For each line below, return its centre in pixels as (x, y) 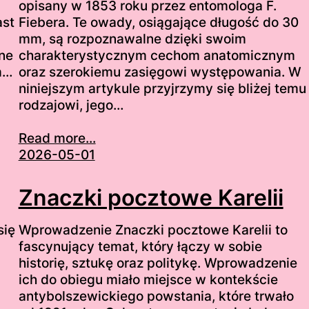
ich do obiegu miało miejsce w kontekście (148, 279)
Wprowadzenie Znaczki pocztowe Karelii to (153, 230)
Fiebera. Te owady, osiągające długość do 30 (158, 22)
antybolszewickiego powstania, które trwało (156, 296)
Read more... (57, 138)
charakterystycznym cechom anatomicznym (157, 55)
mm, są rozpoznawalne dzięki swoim (132, 39)
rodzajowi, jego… (71, 105)
